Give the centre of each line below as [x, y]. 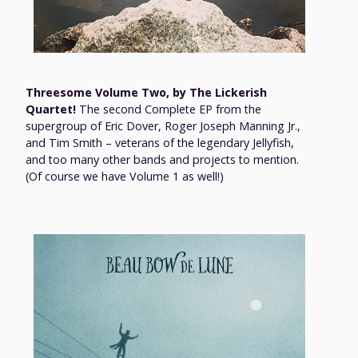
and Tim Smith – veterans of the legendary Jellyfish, [160, 142]
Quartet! [51, 109]
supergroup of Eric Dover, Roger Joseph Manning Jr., [163, 125]
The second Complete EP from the [169, 109]
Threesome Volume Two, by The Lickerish [146, 92]
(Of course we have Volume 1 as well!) [125, 176]
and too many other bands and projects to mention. [162, 159]
